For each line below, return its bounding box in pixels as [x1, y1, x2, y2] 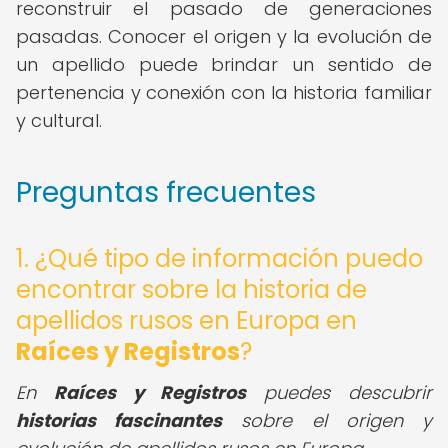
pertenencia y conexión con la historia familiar [16, 80, 432, 105]
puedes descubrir [246, 380, 433, 405]
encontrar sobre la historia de [16, 273, 367, 306]
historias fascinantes [16, 408, 223, 433]
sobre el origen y [222, 408, 433, 433]
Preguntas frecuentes [16, 173, 316, 212]
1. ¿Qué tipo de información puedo [16, 242, 423, 275]
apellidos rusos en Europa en [16, 304, 357, 337]
